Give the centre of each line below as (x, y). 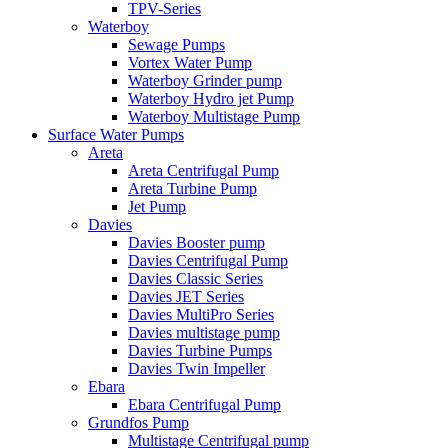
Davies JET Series (186, 297)
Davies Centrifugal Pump (208, 261)
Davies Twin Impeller (196, 369)
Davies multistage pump (204, 333)
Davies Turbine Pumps (200, 351)
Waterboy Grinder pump (205, 81)
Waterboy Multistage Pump (214, 117)
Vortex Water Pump (190, 63)
